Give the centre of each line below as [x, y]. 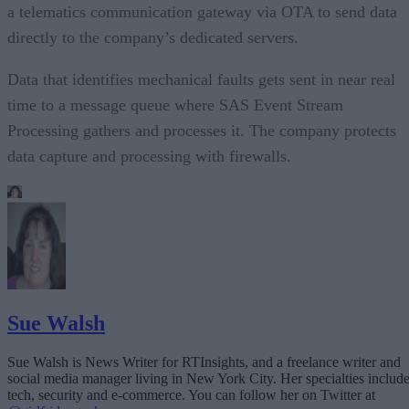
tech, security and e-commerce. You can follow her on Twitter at [191, 394]
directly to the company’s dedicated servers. [153, 37]
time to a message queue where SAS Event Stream [175, 105]
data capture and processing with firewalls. [149, 156]
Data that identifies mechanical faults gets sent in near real [201, 79]
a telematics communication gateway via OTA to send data [202, 11]
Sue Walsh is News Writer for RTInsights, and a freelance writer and [204, 362]
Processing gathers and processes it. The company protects [202, 130]
